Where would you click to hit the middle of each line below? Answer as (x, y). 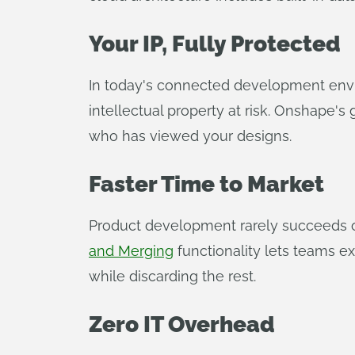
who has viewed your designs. (190, 136)
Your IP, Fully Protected (215, 44)
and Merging (131, 251)
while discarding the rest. (172, 276)
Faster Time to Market (206, 184)
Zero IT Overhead (182, 324)
